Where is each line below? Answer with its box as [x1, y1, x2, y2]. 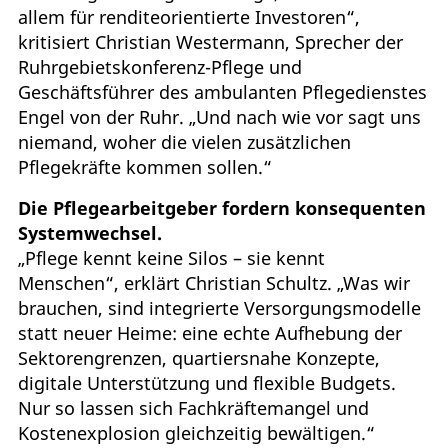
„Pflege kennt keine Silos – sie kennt [18, 245, 325, 270]
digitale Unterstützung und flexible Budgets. [18, 370, 396, 395]
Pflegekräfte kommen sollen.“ [18, 154, 272, 179]
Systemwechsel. [18, 220, 162, 245]
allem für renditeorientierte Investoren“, [18, 4, 360, 29]
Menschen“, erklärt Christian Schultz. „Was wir [18, 270, 410, 295]
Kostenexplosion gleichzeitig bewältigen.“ [18, 420, 375, 445]
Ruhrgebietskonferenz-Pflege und [18, 54, 302, 79]
